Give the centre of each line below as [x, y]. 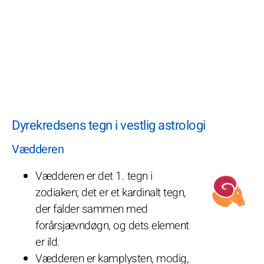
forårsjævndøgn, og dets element [112, 225]
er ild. [48, 242]
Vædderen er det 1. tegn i [94, 176]
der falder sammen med [92, 209]
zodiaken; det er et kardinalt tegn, [111, 192]
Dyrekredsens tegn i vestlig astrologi [109, 125]
